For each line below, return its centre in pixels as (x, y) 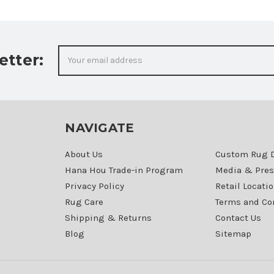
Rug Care (84, 202)
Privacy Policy (95, 186)
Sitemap (233, 233)
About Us (84, 154)
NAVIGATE (100, 128)
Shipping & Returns (109, 217)
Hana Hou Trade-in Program (124, 170)
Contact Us (238, 217)
